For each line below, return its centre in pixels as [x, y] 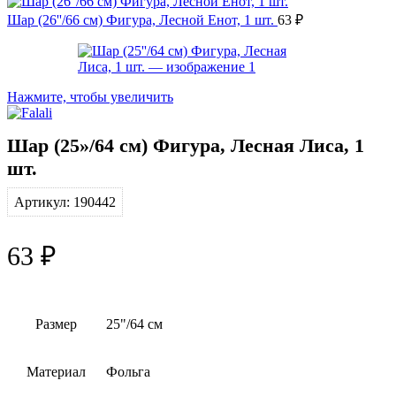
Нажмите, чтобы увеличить [90, 96]
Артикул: [44, 202]
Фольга [128, 371]
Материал [56, 371]
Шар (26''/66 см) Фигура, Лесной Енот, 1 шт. [142, 19]
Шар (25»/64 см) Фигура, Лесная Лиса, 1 [186, 145]
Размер [56, 324]
